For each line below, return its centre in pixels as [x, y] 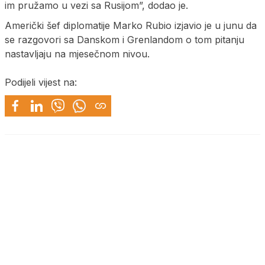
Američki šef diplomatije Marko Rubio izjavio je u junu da [131, 25]
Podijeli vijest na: [41, 82]
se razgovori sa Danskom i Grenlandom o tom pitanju [125, 39]
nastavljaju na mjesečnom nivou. [77, 54]
